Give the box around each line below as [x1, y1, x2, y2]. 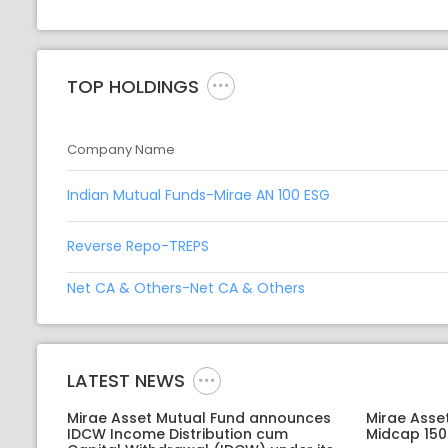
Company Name [67, 140, 175, 160]
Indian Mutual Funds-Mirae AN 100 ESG [67, 185, 330, 206]
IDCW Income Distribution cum [67, 423, 288, 444]
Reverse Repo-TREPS [67, 236, 209, 257]
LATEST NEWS [67, 368, 185, 394]
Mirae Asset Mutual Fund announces [67, 407, 331, 428]
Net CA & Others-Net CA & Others [67, 278, 305, 299]
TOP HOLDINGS [67, 73, 199, 99]
